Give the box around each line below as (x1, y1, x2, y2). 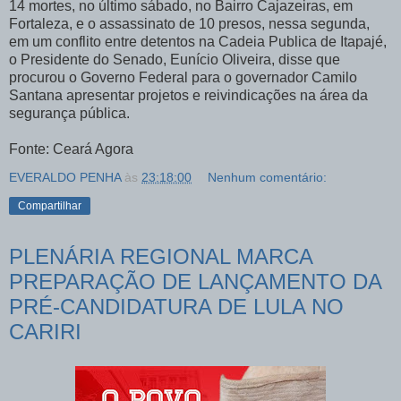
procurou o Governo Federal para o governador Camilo (9, 70, 357, 86)
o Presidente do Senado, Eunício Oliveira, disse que (9, 52, 340, 68)
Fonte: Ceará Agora (9, 141, 133, 158)
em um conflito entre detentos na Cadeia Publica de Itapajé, (9, 34, 387, 50)
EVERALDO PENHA (9, 170, 121, 185)
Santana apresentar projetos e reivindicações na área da (9, 88, 368, 104)
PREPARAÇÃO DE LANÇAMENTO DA (9, 269, 381, 294)
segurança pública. (9, 106, 130, 122)
